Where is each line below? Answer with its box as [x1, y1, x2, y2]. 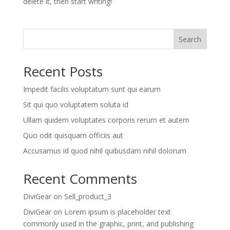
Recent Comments [23, 169, 137, 188]
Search [179, 34, 202, 44]
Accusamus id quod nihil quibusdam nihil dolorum [23, 145, 186, 156]
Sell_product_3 [64, 191, 111, 201]
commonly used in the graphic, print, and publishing [23, 218, 194, 228]
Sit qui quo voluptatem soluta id [23, 99, 128, 109]
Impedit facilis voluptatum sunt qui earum [23, 84, 161, 94]
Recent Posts [23, 62, 103, 81]
